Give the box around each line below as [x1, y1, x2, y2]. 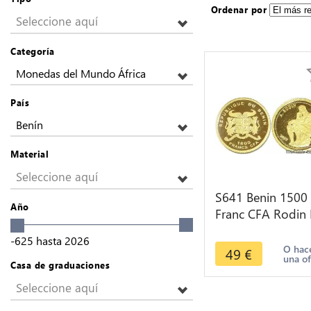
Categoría [10, 45, 55, 57]
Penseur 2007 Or [215, 222, 307, 239]
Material [10, 148, 49, 160]
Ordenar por [210, 3, 267, 15]
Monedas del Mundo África [16, 66, 146, 81]
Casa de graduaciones [10, 258, 110, 271]
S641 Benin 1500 [215, 189, 308, 205]
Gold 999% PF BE [215, 239, 310, 255]
